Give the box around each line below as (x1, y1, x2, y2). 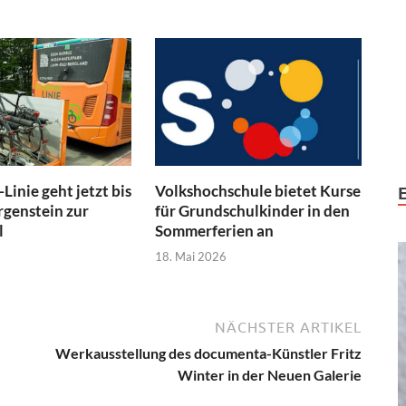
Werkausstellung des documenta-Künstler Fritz (55, 344, 362, 362)
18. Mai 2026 (155, 249, 227, 265)
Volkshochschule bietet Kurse (155, 180, 362, 200)
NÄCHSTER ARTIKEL (215, 319, 362, 336)
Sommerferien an (155, 220, 275, 240)
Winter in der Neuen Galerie (178, 366, 362, 384)
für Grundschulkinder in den (155, 200, 351, 220)
